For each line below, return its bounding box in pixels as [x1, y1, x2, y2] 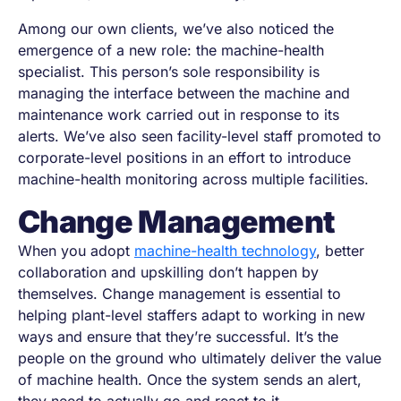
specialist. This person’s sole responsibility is [18, 63, 320, 81]
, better [316, 242, 364, 260]
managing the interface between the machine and [18, 84, 350, 102]
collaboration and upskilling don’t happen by [18, 263, 319, 281]
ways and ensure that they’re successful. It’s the [18, 328, 338, 346]
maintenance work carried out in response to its [18, 106, 339, 124]
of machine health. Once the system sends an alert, [18, 371, 362, 388]
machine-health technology [134, 242, 316, 260]
